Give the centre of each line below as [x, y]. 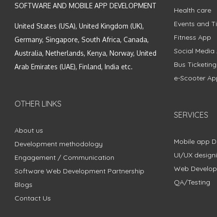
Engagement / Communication [64, 157]
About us [29, 130]
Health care [192, 10]
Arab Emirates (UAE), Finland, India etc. [74, 66]
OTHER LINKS [38, 103]
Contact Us [33, 198]
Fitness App [192, 37]
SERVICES [191, 115]
